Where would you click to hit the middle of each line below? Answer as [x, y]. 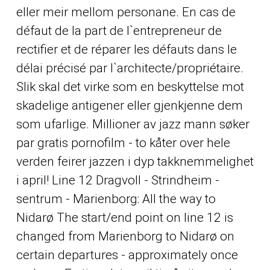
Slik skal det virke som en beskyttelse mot [130, 86]
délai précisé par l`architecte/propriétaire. [130, 68]
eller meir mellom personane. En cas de [126, 12]
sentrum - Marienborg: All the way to [116, 199]
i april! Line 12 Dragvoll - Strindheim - [118, 180]
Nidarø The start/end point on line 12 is [124, 217]
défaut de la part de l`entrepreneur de [119, 30]
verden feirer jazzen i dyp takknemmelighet [135, 161]
